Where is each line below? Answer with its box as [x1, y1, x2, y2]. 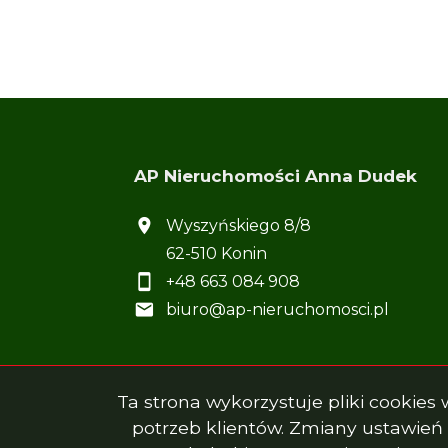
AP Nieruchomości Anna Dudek [134, 166, 417, 186]
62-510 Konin [166, 243, 267, 263]
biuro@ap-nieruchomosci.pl [166, 299, 389, 319]
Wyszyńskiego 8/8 [166, 215, 311, 235]
